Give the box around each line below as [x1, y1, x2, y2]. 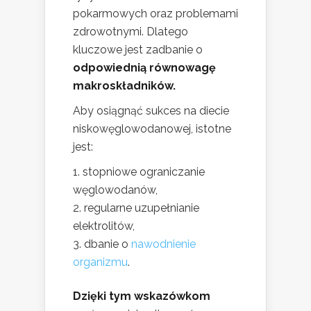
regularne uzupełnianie [84, 201, 199, 215]
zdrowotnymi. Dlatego [73, 24, 188, 38]
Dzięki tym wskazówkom [73, 289, 210, 303]
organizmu [73, 255, 128, 269]
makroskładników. [73, 78, 176, 92]
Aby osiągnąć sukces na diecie [73, 103, 229, 117]
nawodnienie [131, 237, 196, 251]
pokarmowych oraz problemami [73, 6, 238, 20]
